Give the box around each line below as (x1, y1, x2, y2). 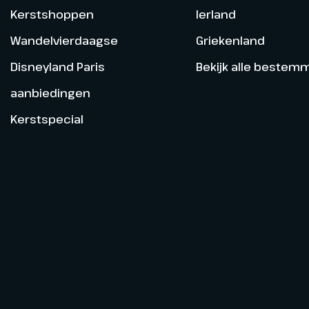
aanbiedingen (10, 84, 90, 101)
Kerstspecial (10, 110, 83, 127)
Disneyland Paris (10, 58, 105, 74)
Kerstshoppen (10, 6, 94, 22)
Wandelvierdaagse (10, 32, 118, 48)
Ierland (195, 6, 236, 22)
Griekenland (195, 32, 265, 48)
